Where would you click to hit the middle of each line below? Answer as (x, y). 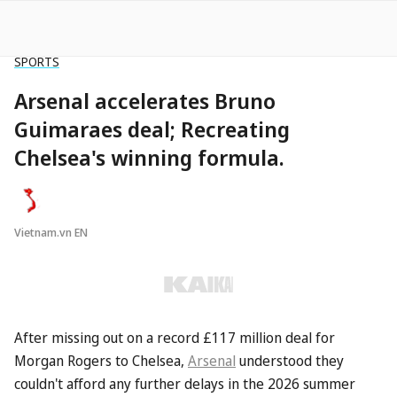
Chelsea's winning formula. (149, 157)
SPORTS (37, 62)
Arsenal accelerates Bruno (145, 101)
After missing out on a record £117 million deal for (175, 338)
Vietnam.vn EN (51, 232)
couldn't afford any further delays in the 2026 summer (185, 384)
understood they (290, 361)
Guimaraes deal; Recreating (152, 129)
